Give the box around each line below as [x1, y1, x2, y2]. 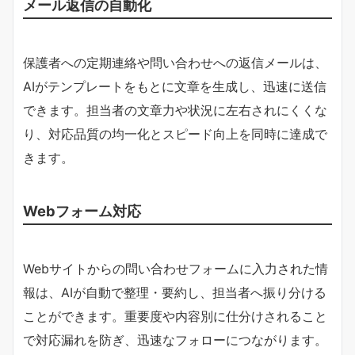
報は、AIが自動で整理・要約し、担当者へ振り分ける [23, 284, 326, 300]
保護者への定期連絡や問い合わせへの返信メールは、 [23, 54, 327, 71]
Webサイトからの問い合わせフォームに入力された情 [23, 260, 328, 277]
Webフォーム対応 [23, 201, 141, 219]
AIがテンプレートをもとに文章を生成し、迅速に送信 [23, 78, 326, 94]
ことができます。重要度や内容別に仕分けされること [23, 307, 327, 324]
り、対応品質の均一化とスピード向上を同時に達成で [23, 125, 327, 142]
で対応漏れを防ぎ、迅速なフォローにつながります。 [23, 331, 327, 348]
